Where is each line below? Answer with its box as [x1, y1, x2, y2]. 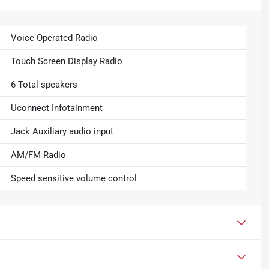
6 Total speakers [10, 79, 77, 91]
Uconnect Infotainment [10, 103, 103, 114]
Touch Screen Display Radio [10, 56, 122, 67]
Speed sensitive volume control [10, 173, 137, 184]
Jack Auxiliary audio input [10, 126, 113, 138]
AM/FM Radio [10, 150, 66, 161]
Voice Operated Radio [10, 32, 98, 44]
